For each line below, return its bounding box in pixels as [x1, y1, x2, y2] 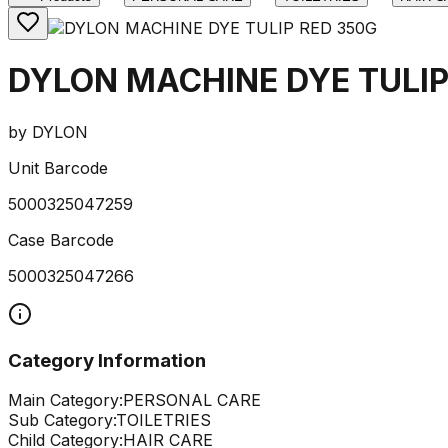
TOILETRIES [116, 410, 211, 431]
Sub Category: [8, 410, 116, 431]
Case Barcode [8, 229, 114, 250]
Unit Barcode [8, 157, 108, 178]
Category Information [8, 348, 206, 372]
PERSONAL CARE [123, 390, 261, 411]
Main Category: [8, 390, 123, 411]
